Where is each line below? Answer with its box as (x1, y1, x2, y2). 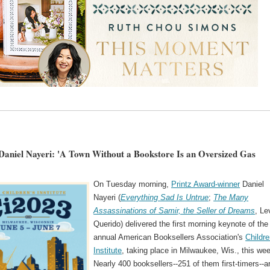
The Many (213, 192, 249, 202)
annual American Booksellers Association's (93, 232, 246, 242)
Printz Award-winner (171, 179, 240, 189)
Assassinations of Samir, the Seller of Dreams (93, 206, 256, 215)
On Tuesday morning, (93, 179, 172, 189)
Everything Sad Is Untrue (121, 192, 209, 202)
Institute (93, 245, 122, 255)
